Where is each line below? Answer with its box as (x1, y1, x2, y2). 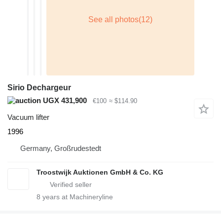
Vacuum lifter (7, 113, 49, 122)
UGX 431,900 (41, 96, 87, 105)
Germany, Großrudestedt (20, 144, 101, 153)
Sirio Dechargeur (7, 83, 71, 92)
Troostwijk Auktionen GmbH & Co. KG (37, 168, 163, 177)
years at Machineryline (40, 193, 113, 201)
